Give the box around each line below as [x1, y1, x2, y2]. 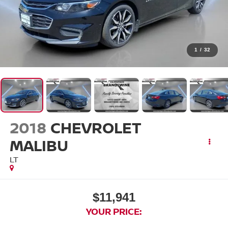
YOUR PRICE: [86, 205, 142, 218]
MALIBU [9, 134, 68, 156]
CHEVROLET [50, 117, 141, 138]
